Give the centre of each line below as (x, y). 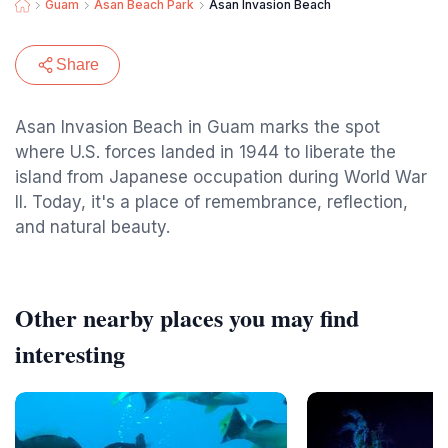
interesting (70, 353)
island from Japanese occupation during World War (221, 177)
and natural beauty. (92, 227)
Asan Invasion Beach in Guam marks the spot (197, 127)
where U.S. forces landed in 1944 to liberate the (205, 152)
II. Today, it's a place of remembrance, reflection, (211, 202)
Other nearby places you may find (187, 317)
